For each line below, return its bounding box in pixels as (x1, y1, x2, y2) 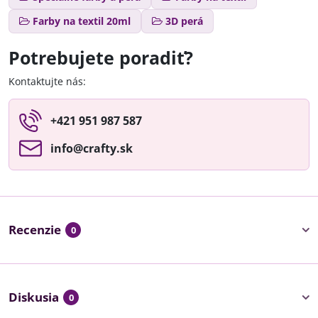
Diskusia (9, 289, 59, 305)
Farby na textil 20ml (33, 14, 131, 28)
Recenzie (9, 221, 61, 238)
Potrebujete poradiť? (9, 46, 193, 70)
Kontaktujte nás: (9, 75, 86, 88)
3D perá (165, 14, 203, 28)
